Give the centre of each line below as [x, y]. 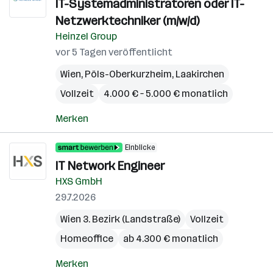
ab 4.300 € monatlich [171, 239]
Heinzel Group [86, 36]
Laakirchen [200, 74]
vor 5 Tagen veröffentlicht [114, 52]
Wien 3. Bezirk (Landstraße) [120, 219]
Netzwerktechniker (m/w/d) [127, 21]
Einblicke [140, 147]
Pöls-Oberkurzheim [128, 74]
